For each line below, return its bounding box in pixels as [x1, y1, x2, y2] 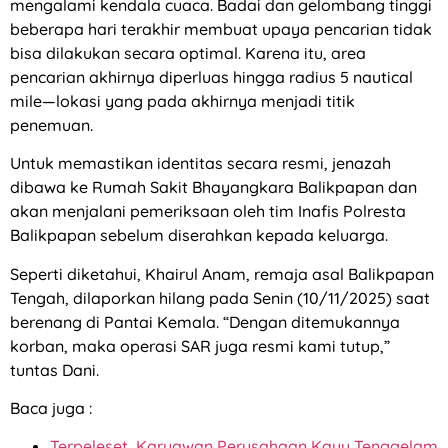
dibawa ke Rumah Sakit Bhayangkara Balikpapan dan [10, 177, 417, 198]
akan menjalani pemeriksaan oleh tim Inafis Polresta [10, 201, 406, 222]
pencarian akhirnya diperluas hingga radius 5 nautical [10, 66, 413, 87]
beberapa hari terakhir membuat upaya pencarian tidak [10, 18, 432, 39]
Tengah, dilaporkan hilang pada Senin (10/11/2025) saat [10, 287, 430, 308]
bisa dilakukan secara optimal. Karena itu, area [10, 42, 366, 63]
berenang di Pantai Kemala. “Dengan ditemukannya [10, 311, 400, 332]
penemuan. [10, 114, 93, 135]
